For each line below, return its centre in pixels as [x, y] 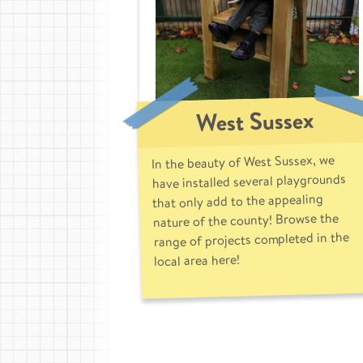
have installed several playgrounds [249, 181]
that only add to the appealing [238, 201]
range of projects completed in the [252, 239]
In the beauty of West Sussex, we [243, 162]
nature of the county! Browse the [246, 220]
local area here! [197, 260]
